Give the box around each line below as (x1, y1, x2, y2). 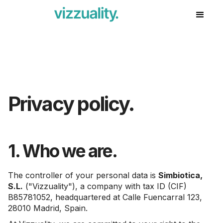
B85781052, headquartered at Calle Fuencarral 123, (8, 192, 202, 202)
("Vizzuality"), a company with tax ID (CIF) (23, 181, 187, 191)
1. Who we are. (8, 140, 117, 161)
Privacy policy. (8, 92, 134, 116)
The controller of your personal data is (8, 170, 158, 180)
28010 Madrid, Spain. (8, 203, 88, 213)
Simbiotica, (158, 170, 203, 180)
